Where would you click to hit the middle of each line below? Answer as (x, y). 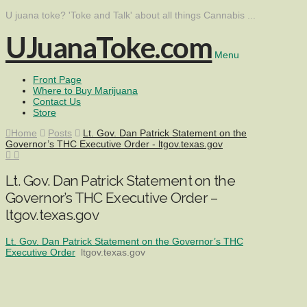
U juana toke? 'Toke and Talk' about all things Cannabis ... (131, 15)
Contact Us (57, 101)
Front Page (57, 79)
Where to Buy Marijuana (85, 90)
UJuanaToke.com (109, 47)
